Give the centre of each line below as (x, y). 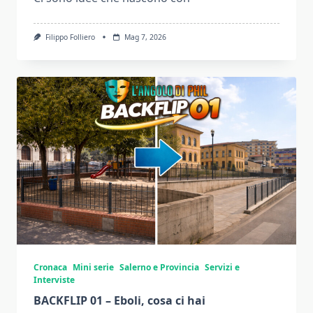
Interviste (54, 280)
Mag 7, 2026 (145, 37)
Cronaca (50, 268)
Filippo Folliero (70, 37)
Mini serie (93, 268)
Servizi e (222, 268)
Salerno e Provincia (159, 268)
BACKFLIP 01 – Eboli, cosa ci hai (119, 301)
